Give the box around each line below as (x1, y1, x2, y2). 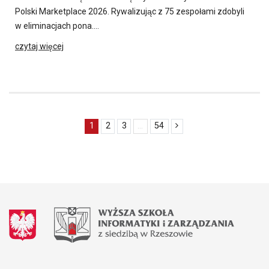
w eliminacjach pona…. (15, 20, 99, 31)
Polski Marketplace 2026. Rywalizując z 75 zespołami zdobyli (15, 6, 244, 16)
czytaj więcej (15, 41, 64, 51)
